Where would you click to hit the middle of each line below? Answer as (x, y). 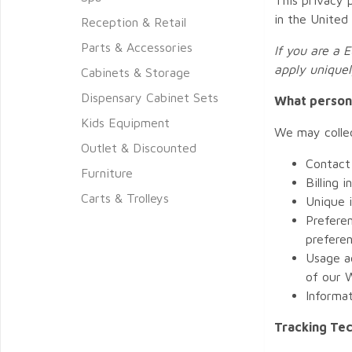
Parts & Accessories (137, 47)
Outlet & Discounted (139, 147)
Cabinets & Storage (136, 72)
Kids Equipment (125, 122)
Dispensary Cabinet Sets (150, 97)
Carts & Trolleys (125, 198)
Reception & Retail (134, 22)
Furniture (107, 172)
